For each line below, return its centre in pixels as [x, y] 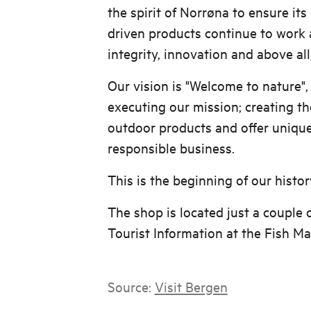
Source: [131, 286]
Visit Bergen [191, 286]
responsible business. [171, 148]
